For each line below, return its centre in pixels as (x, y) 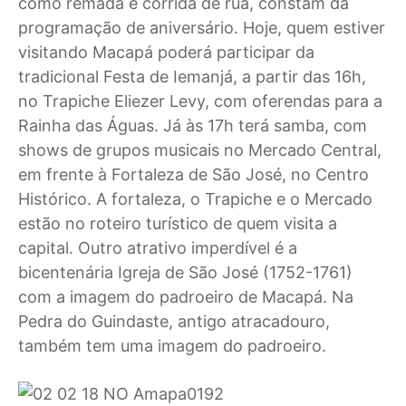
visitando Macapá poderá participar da (166, 52)
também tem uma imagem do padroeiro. (172, 345)
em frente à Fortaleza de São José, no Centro (193, 174)
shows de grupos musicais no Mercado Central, (200, 150)
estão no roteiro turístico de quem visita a (178, 223)
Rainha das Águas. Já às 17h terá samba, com (193, 125)
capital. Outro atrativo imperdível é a (158, 247)
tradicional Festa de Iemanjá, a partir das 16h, (192, 76)
